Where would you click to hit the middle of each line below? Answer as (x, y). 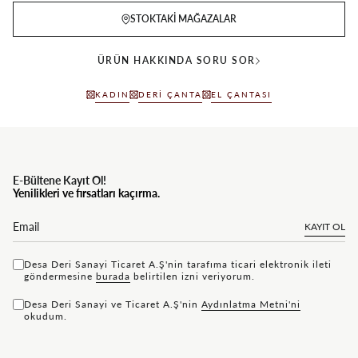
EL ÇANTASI (241, 94)
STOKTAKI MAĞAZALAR (183, 18)
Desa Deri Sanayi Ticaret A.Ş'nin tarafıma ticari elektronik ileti (178, 264)
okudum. (46, 316)
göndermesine (60, 276)
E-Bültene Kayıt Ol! (60, 180)
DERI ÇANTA (170, 94)
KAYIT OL (325, 226)
